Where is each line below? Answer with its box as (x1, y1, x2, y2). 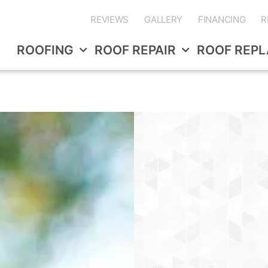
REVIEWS (90, 13, 129, 25)
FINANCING (198, 13, 246, 25)
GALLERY (144, 13, 183, 25)
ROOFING (16, 42, 74, 57)
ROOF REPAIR (94, 42, 176, 57)
